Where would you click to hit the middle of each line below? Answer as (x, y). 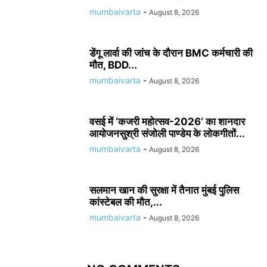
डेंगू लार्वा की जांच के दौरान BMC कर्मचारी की (171, 53)
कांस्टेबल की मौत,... (126, 202)
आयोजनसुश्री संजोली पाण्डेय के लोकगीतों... (167, 133)
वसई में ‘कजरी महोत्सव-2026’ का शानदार (167, 122)
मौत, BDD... (113, 65)
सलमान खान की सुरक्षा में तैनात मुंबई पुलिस (164, 190)
